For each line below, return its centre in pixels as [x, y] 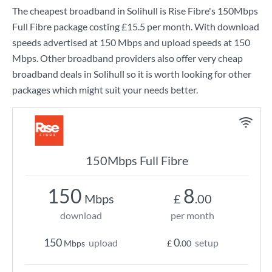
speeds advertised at [56, 42]
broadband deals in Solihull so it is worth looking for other [132, 74]
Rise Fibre [189, 11]
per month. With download [202, 26]
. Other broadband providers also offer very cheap [140, 58]
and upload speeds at [188, 42]
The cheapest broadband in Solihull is [90, 11]
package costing [87, 26]
